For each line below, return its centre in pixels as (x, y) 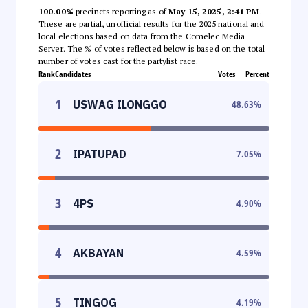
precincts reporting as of (121, 11)
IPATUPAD (100, 154)
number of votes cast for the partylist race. (119, 60)
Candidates (73, 74)
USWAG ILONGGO (120, 104)
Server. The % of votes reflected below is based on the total (152, 48)
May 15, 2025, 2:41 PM (214, 11)
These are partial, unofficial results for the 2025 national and (152, 23)
